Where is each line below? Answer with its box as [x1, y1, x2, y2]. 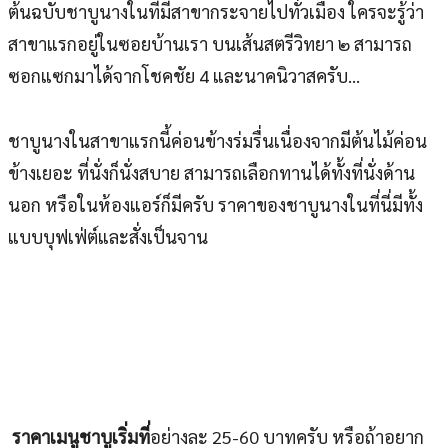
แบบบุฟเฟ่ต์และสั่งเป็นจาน [8, 224, 208, 248]
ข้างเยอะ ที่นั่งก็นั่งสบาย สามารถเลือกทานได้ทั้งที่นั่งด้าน [8, 160, 415, 184]
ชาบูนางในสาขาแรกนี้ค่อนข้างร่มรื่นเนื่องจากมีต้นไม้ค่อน [8, 128, 427, 152]
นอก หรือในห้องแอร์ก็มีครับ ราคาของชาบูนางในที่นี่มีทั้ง [8, 192, 423, 216]
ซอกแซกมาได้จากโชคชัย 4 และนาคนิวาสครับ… [8, 63, 360, 87]
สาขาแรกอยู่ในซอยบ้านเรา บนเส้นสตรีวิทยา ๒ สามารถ [8, 31, 412, 55]
